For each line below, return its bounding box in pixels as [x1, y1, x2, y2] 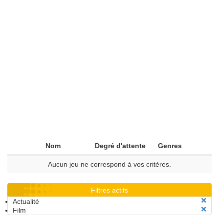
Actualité [13, 197, 39, 205]
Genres [158, 142, 182, 150]
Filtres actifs [91, 186, 128, 194]
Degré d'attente [95, 142, 146, 150]
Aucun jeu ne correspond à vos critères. [48, 160, 171, 168]
